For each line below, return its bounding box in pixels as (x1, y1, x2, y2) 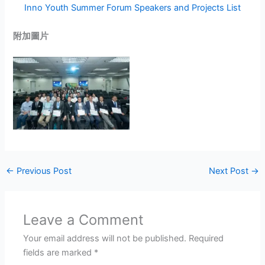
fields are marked (23, 247, 95, 258)
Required (189, 233, 224, 244)
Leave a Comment (23, 211, 144, 229)
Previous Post (14, 166, 72, 177)
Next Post (209, 166, 251, 177)
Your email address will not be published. (23, 233, 187, 244)
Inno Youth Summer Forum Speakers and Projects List (24, 2, 241, 14)
